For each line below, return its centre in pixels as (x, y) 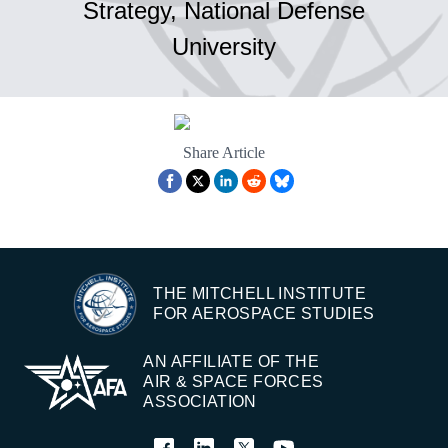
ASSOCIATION (200, 402)
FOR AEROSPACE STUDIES (264, 314)
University (224, 47)
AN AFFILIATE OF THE (231, 362)
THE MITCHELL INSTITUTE (260, 294)
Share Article (224, 153)
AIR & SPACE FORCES (233, 382)
